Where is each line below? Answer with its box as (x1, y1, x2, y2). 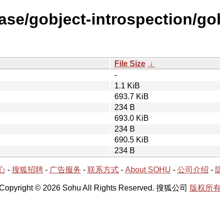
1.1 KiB (114, 81, 140, 90)
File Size (114, 59, 145, 68)
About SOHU (125, 165, 171, 174)
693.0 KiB (114, 113, 149, 122)
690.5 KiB (114, 135, 149, 144)
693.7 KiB (114, 92, 149, 101)
